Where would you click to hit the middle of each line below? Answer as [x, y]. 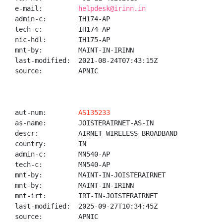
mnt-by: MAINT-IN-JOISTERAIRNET [90, 175]
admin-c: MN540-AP [62, 154]
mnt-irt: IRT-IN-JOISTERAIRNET [86, 196]
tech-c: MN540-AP [62, 165]
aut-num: [47, 112]
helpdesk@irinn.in [112, 8]
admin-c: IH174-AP [62, 19]
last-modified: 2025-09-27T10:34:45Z [86, 206]
